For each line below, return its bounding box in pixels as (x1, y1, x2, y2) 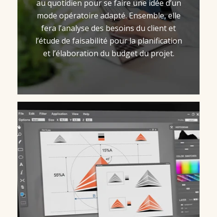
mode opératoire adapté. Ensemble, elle (36, 10, 181, 21)
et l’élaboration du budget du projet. (43, 47, 174, 59)
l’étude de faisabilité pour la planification (35, 35, 182, 46)
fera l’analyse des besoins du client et (41, 22, 176, 33)
